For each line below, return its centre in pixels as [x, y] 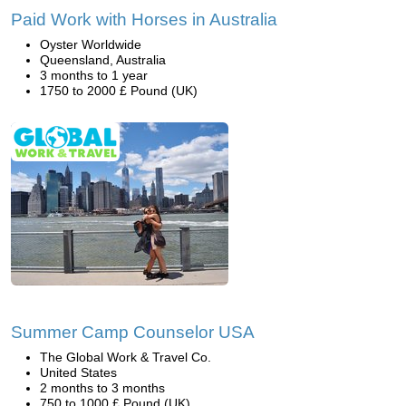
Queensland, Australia [103, 60]
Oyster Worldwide [91, 44]
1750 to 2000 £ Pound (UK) [119, 91]
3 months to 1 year [94, 75]
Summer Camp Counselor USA [133, 332]
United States [78, 372]
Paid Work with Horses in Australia [144, 19]
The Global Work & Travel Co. [126, 357]
